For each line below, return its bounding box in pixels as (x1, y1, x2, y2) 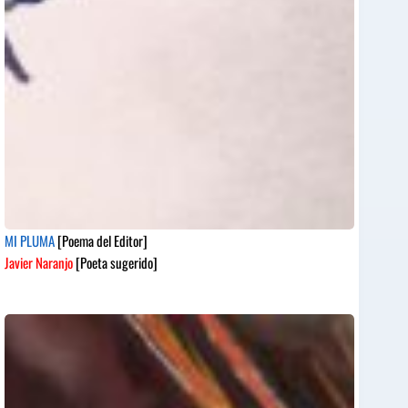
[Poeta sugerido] (73, 252, 158, 273)
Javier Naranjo (5, 252, 73, 273)
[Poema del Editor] (57, 230, 148, 251)
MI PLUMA (5, 230, 57, 251)
